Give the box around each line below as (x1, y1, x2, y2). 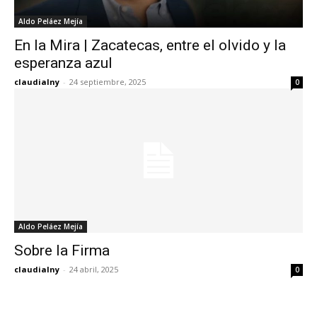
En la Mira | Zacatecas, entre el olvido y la (14, 37, 286, 54)
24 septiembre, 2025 (69, 76, 146, 87)
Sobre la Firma (14, 242, 110, 259)
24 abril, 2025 (69, 264, 118, 275)
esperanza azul (14, 54, 113, 71)
